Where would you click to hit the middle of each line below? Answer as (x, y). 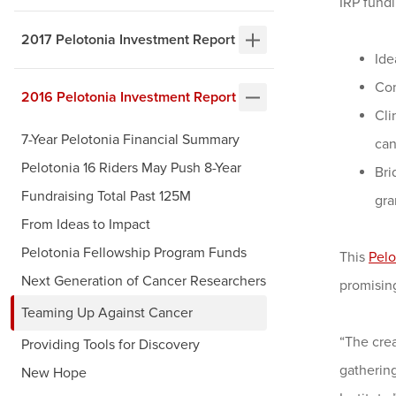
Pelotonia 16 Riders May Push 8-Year (131, 168)
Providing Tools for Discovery (110, 345)
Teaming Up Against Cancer (107, 313)
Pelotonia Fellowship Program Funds (134, 253)
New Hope (54, 373)
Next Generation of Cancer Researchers (144, 282)
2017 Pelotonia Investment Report (128, 40)
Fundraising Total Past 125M (106, 197)
